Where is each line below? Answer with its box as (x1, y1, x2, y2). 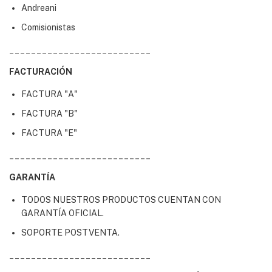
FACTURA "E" (21, 128, 77, 138)
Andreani (21, 3, 58, 13)
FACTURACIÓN (9, 67, 74, 76)
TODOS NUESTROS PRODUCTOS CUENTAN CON (21, 195, 221, 205)
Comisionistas (21, 22, 75, 32)
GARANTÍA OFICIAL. (21, 208, 104, 218)
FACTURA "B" (21, 109, 78, 118)
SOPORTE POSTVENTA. (21, 228, 120, 237)
